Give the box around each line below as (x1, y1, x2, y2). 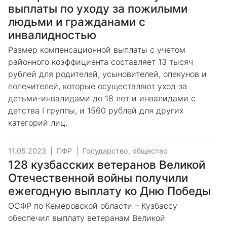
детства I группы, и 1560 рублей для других (8, 105, 183, 116)
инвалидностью (8, 28, 96, 42)
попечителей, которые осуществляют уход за (8, 81, 187, 92)
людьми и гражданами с (8, 15, 145, 29)
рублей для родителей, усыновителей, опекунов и (8, 69, 207, 80)
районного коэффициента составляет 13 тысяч (8, 57, 193, 67)
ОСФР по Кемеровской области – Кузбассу (8, 201, 177, 211)
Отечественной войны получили (8, 171, 188, 185)
